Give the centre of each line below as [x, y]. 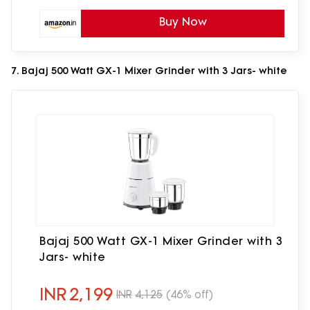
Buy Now [183, 22]
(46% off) [190, 294]
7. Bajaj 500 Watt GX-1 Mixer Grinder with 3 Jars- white [149, 71]
